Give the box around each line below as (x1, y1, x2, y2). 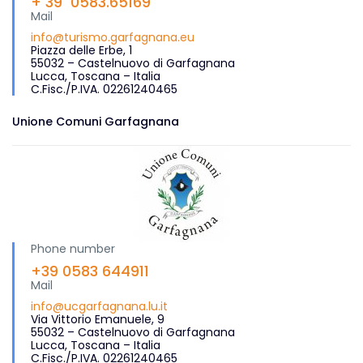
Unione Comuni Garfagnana (11, 113, 179, 130)
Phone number (30, 241, 115, 258)
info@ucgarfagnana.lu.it (30, 298, 168, 315)
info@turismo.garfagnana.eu (30, 29, 194, 46)
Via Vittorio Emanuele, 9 (30, 311, 164, 328)
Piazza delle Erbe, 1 (30, 42, 132, 59)
